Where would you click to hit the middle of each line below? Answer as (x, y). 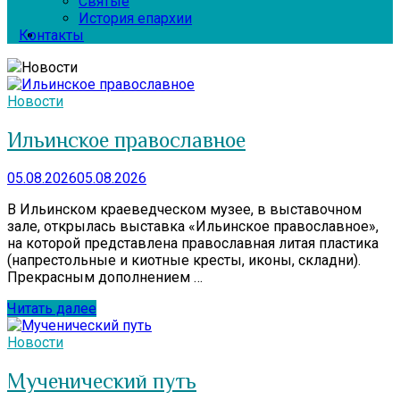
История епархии (135, 18)
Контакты (51, 35)
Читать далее (52, 308)
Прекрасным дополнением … (105, 277)
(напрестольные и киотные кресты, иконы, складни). (184, 260)
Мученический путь (102, 380)
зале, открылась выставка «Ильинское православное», (193, 226)
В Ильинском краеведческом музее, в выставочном (184, 209)
